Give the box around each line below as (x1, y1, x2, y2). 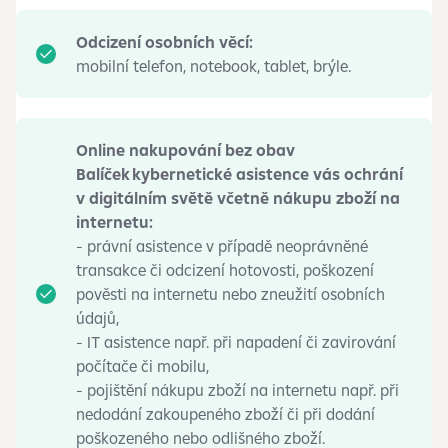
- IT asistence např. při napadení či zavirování (76, 332, 396, 352)
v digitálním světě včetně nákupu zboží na (76, 188, 400, 208)
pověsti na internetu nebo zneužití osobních (76, 284, 385, 304)
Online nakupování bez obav (76, 140, 301, 160)
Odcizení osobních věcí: (76, 32, 253, 52)
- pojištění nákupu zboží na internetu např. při (76, 380, 399, 400)
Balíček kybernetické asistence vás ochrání (76, 164, 403, 184)
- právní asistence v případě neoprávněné (76, 236, 368, 256)
